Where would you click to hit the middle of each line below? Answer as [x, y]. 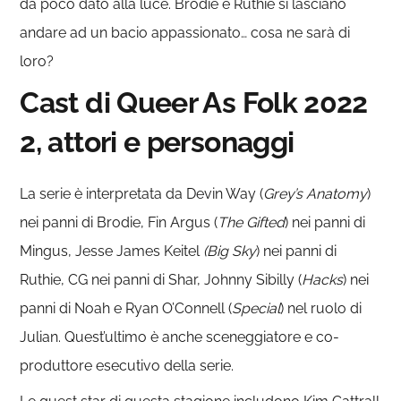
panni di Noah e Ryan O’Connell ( [126, 308]
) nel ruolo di [321, 308]
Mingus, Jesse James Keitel [112, 251]
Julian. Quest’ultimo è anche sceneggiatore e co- [180, 337]
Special [256, 308]
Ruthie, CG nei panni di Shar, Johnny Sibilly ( [161, 279]
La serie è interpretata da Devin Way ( [142, 193]
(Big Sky [230, 251]
